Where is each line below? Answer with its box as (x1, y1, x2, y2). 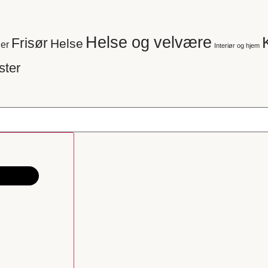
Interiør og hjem (214, 41, 260, 50)
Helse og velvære (86, 31, 212, 53)
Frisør (11, 33, 48, 52)
